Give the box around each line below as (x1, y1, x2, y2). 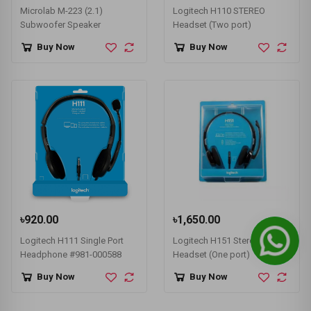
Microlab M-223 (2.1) (20, 5, 103, 16)
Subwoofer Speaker (20, 19, 101, 30)
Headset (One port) (173, 249, 250, 260)
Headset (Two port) (173, 19, 251, 30)
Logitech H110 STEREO (173, 5, 265, 16)
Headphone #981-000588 (20, 249, 121, 260)
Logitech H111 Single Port (20, 235, 124, 246)
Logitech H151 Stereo (173, 235, 260, 246)
